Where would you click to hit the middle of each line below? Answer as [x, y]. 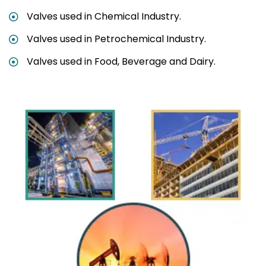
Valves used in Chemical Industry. [104, 17]
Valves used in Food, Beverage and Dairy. [121, 62]
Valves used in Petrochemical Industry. [116, 39]
